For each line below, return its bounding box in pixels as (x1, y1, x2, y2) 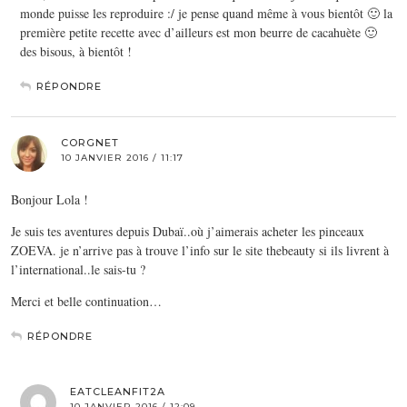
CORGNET (61, 135, 119, 149)
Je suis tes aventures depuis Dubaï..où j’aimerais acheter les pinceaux (11, 222, 364, 240)
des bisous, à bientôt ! (20, 42, 132, 60)
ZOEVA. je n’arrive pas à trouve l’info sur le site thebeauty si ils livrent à (11, 241, 389, 259)
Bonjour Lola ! (11, 190, 88, 208)
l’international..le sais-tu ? (11, 260, 145, 278)
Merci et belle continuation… (11, 292, 162, 310)
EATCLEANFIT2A (70, 384, 165, 398)
